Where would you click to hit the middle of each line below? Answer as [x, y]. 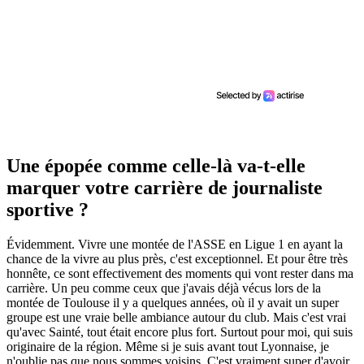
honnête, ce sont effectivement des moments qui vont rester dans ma [180, 273]
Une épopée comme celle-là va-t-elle [156, 165]
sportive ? [48, 209]
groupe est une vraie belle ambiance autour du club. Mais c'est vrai [176, 317]
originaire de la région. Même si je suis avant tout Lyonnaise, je [168, 346]
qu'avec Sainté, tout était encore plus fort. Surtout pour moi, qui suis [180, 331]
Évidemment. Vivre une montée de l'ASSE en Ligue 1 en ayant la [175, 244]
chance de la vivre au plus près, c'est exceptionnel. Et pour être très [177, 258]
